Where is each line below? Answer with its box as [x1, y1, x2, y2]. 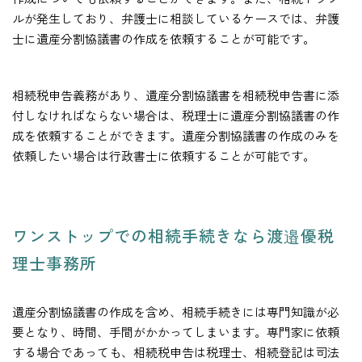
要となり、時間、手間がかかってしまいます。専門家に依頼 [12, 323, 339, 341]
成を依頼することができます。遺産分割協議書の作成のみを [12, 127, 339, 145]
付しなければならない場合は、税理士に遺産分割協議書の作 [12, 107, 339, 124]
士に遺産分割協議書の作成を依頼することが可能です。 [12, 30, 315, 48]
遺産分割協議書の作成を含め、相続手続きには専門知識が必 [12, 303, 339, 321]
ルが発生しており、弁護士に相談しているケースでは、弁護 [12, 10, 339, 27]
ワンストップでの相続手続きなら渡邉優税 [12, 224, 335, 248]
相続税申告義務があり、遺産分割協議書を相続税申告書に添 [12, 86, 339, 104]
